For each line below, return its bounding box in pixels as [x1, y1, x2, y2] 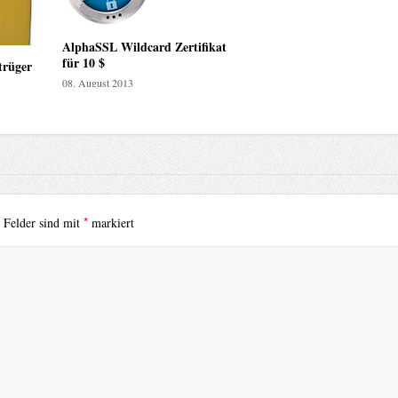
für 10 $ [61, 53, 105, 73]
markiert [87, 214, 134, 232]
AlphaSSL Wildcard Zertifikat [61, 37, 227, 57]
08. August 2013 [61, 76, 133, 91]
